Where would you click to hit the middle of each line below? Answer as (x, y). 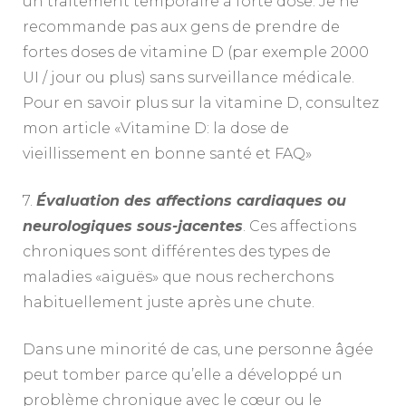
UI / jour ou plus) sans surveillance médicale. (188, 77)
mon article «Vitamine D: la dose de (156, 128)
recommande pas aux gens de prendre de (181, 26)
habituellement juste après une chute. (169, 302)
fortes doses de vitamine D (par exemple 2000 (196, 52)
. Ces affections (300, 226)
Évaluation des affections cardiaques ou (191, 200)
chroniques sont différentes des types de (177, 251)
